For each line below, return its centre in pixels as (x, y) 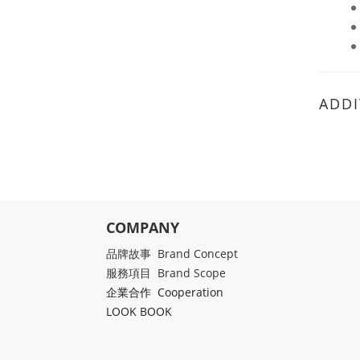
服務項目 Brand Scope (166, 273)
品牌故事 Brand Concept (172, 254)
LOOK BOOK (139, 311)
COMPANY (143, 227)
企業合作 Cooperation (165, 292)
